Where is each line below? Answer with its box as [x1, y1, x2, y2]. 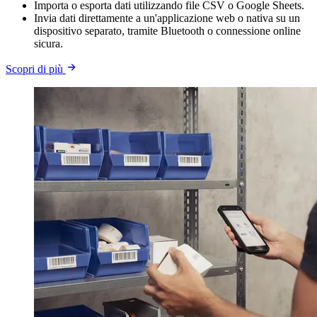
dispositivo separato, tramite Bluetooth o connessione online [34, 24, 301, 37]
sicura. [34, 37, 63, 50]
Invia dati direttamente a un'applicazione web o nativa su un [34, 11, 300, 24]
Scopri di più [6, 62, 66, 75]
